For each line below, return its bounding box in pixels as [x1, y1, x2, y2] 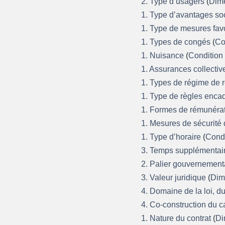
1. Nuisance [141, 51, 186, 60]
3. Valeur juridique [141, 173, 208, 182]
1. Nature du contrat [141, 213, 213, 222]
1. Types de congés [141, 37, 213, 46]
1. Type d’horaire [141, 132, 203, 141]
